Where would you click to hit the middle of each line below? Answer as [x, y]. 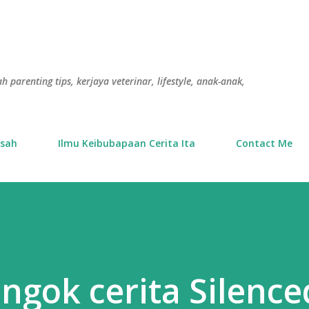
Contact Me [264, 143]
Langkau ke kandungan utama [154, 17]
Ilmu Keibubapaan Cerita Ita [127, 143]
